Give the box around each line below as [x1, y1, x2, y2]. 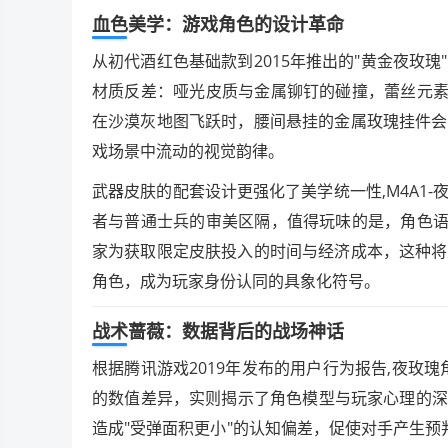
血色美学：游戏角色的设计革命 [92, 11, 344, 36]
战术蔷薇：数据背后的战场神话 [92, 318, 344, 343]
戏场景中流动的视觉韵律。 [92, 139, 284, 162]
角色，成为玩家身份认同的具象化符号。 [92, 269, 380, 292]
